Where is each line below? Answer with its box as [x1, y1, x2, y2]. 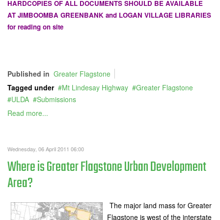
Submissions [37, 94, 76, 105]
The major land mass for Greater [107, 200, 212, 211]
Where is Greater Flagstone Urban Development [7, 157, 206, 178]
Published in [7, 69, 50, 79]
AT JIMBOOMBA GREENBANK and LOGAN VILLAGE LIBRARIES [7, 10, 211, 20]
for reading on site [7, 22, 63, 32]
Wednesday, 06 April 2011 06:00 [7, 145, 84, 153]
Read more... [7, 108, 48, 118]
